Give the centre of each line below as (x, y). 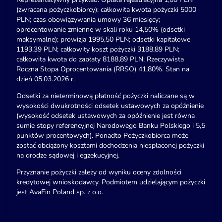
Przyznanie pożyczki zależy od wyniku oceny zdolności (99, 172)
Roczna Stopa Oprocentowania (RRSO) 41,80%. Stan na (103, 69)
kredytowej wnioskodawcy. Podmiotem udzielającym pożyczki (111, 182)
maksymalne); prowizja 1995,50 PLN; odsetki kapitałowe (103, 39)
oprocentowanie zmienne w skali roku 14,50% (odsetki (101, 29)
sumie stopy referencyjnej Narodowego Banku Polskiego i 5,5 (111, 125)
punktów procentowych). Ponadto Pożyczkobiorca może (102, 135)
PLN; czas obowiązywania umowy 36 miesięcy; (88, 19)
